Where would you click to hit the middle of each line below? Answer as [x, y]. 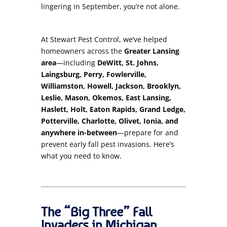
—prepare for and [147, 132]
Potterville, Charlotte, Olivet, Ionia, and [109, 121]
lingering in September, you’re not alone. [110, 6]
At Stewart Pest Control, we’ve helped [104, 39]
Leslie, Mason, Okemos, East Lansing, [106, 97]
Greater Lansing [152, 51]
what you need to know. [81, 156]
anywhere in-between [79, 132]
